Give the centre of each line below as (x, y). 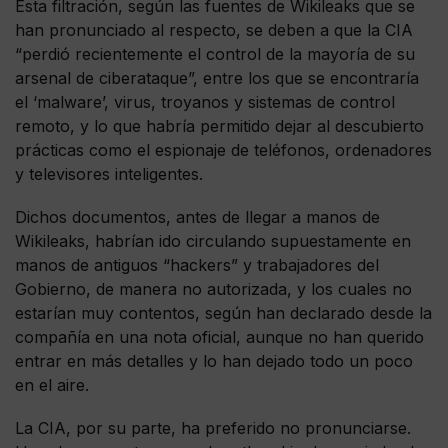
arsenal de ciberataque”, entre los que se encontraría (217, 77)
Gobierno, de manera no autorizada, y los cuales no (213, 289)
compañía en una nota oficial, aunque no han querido (219, 337)
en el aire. (52, 385)
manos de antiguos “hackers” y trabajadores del (197, 265)
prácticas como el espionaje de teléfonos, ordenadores (223, 149)
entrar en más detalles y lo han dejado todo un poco (214, 361)
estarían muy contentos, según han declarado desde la (223, 313)
